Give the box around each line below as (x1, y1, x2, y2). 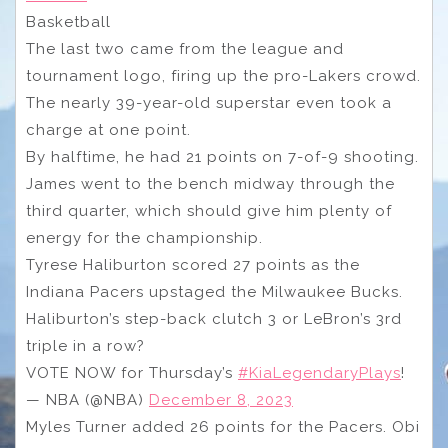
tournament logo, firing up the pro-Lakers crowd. (26, 67, 421, 86)
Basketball (26, 13, 111, 32)
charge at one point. (26, 121, 191, 140)
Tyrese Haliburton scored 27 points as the (26, 256, 360, 275)
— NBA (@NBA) (26, 391, 149, 410)
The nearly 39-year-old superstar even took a (26, 94, 392, 113)
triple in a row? (26, 337, 145, 356)
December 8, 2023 (149, 391, 293, 410)
